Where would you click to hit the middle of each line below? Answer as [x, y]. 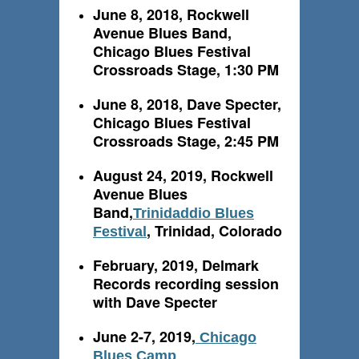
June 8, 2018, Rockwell [171, 15]
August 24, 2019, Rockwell [183, 176]
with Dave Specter [155, 303]
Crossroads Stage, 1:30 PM [186, 70]
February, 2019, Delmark [176, 266]
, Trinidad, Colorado [214, 231]
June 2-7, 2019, [144, 337]
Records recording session [186, 284]
